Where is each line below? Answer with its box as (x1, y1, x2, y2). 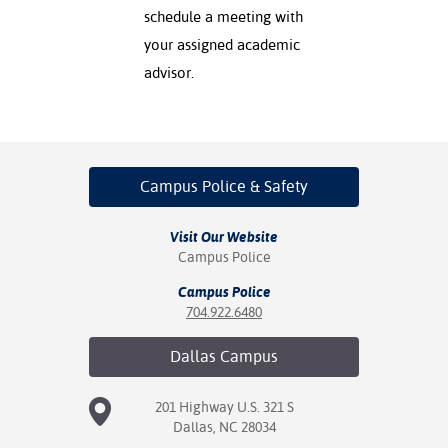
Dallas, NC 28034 (172, 419, 276, 436)
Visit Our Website (170, 229, 278, 246)
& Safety (246, 177, 308, 197)
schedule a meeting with (144, 8, 303, 26)
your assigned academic (144, 36, 300, 54)
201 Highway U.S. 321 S (154, 399, 294, 416)
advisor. (144, 64, 194, 82)
